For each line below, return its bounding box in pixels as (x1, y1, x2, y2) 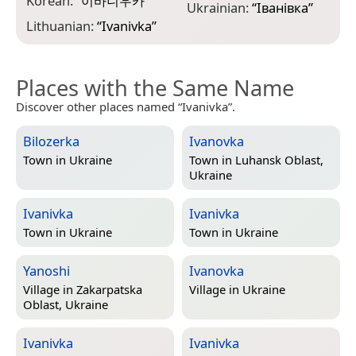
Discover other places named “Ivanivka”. (16, 99, 235, 115)
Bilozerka (23, 132, 79, 151)
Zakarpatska (76, 281, 142, 297)
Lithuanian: (26, 17, 97, 36)
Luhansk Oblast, (235, 151, 323, 168)
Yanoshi (23, 261, 70, 281)
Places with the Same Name (16, 73, 294, 103)
